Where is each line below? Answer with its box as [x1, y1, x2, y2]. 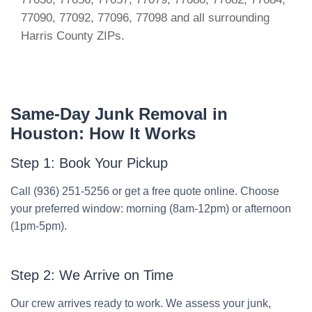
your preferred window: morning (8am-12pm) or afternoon [10, 203, 291, 214]
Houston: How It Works [10, 124, 196, 143]
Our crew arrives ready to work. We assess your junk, [10, 297, 271, 309]
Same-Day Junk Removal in [10, 104, 228, 123]
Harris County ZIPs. [21, 29, 125, 42]
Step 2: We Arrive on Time [10, 267, 173, 283]
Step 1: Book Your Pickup [10, 155, 168, 171]
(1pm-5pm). [10, 220, 67, 232]
